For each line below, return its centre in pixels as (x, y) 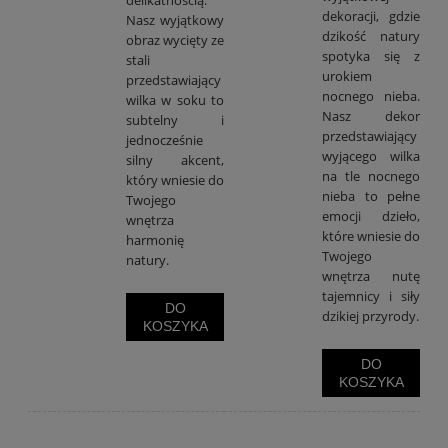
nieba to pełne (371, 195)
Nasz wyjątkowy (175, 19)
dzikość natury (371, 35)
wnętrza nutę (371, 275)
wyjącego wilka (371, 155)
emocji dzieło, (371, 215)
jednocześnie (164, 139)
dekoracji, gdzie (371, 15)
